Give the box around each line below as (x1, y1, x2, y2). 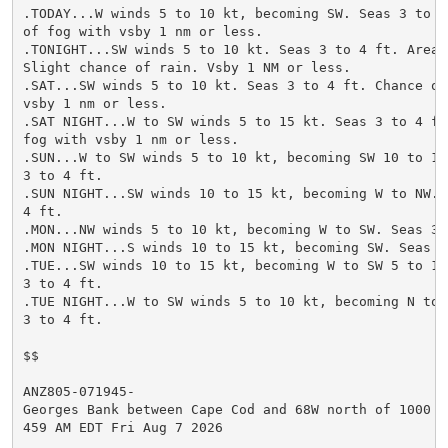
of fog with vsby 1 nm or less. (22, 23, 263, 39)
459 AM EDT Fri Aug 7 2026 (22, 419, 223, 435)
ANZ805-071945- (22, 383, 135, 399)
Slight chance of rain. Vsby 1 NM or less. (22, 59, 351, 75)
